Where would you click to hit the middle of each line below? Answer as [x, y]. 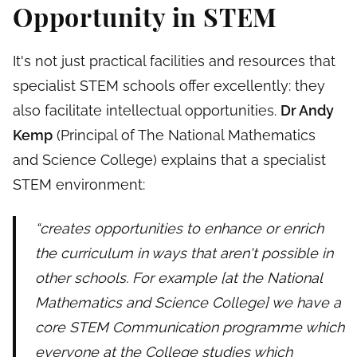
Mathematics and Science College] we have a [188, 303]
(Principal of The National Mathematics [184, 135]
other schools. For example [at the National [178, 278]
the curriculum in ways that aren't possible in [184, 253]
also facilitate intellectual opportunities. [147, 111]
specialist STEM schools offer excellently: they [169, 86]
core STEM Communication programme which [190, 328]
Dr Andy [307, 111]
